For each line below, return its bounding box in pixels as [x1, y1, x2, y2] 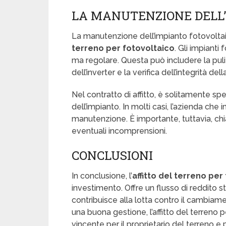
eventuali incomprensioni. [72, 126, 167, 136]
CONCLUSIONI [72, 147, 153, 163]
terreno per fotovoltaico [72, 43, 175, 53]
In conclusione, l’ [72, 171, 132, 181]
